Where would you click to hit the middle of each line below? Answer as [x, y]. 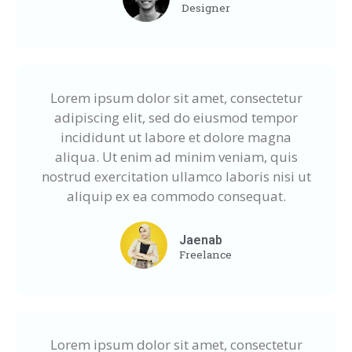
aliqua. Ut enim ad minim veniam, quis [176, 156]
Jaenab [201, 240]
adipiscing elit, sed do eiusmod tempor [176, 117]
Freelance [205, 254]
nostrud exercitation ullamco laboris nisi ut [176, 176]
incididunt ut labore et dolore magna [176, 137]
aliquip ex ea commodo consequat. [176, 196]
